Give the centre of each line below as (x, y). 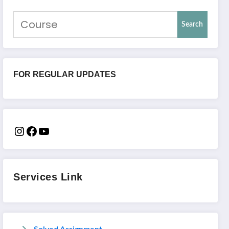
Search (192, 24)
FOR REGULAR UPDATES (65, 74)
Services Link (48, 177)
